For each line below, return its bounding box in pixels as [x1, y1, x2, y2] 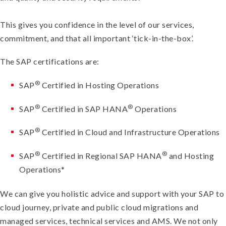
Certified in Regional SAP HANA [40, 150, 162, 160]
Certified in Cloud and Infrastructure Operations [40, 127, 220, 137]
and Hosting [167, 150, 214, 160]
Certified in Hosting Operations [40, 80, 159, 90]
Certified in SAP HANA [40, 103, 128, 114]
